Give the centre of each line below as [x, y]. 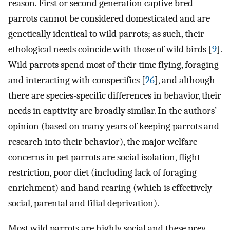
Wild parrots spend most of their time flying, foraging [113, 65]
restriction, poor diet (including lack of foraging [102, 173]
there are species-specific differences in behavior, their [115, 96]
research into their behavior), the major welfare [103, 142]
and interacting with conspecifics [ [77, 80]
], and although [185, 80]
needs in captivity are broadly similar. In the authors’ [112, 111]
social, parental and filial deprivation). [84, 204]
